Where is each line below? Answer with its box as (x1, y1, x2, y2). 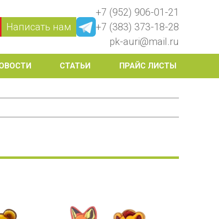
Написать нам (6, 21, 71, 33)
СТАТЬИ (60, 61, 91, 70)
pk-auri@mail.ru (109, 36, 179, 47)
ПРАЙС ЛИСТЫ (119, 61, 176, 70)
